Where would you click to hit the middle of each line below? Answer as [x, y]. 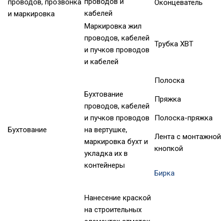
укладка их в [106, 154]
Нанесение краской [118, 198]
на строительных [113, 210]
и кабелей [101, 62]
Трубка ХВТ [174, 44]
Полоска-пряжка [184, 118]
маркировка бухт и [116, 142]
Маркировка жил [113, 26]
